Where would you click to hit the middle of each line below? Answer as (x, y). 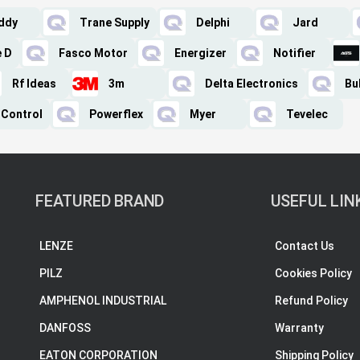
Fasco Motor (93, 53)
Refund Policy (311, 301)
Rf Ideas (34, 84)
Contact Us (304, 246)
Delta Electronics (252, 84)
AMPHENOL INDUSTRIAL (103, 301)
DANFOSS (65, 328)
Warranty (299, 328)
